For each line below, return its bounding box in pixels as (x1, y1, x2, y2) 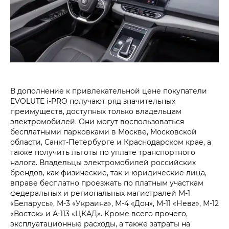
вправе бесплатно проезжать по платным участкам (10, 178, 203, 188)
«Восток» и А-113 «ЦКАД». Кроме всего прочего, (10, 209, 188, 219)
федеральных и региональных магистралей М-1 (10, 188, 190, 198)
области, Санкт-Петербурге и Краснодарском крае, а (10, 137, 211, 147)
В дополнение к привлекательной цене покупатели (10, 86, 207, 96)
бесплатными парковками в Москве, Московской (10, 127, 197, 137)
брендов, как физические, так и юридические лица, (10, 168, 207, 178)
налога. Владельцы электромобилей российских (10, 157, 196, 168)
